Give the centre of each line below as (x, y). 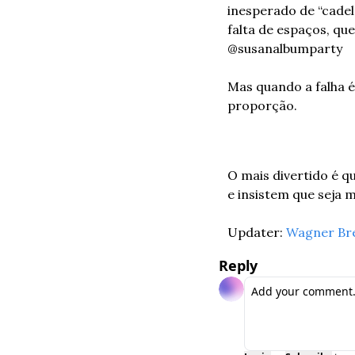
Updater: (257, 232)
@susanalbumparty (285, 48)
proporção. (262, 105)
